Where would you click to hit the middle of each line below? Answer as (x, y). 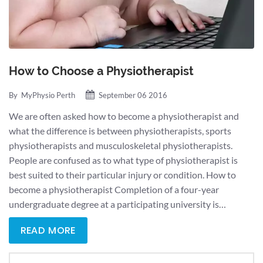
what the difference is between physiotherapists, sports (120, 130)
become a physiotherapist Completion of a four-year (114, 189)
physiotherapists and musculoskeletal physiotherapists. (121, 145)
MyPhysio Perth (48, 95)
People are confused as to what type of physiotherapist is (123, 160)
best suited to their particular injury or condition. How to (122, 174)
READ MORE (48, 230)
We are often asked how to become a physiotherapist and (124, 116)
